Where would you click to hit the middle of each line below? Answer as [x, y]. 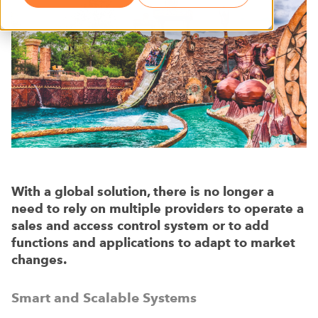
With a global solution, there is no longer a [143, 191]
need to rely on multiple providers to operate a [158, 208]
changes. [39, 259]
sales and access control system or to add [140, 225]
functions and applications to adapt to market [153, 242]
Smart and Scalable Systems [104, 297]
